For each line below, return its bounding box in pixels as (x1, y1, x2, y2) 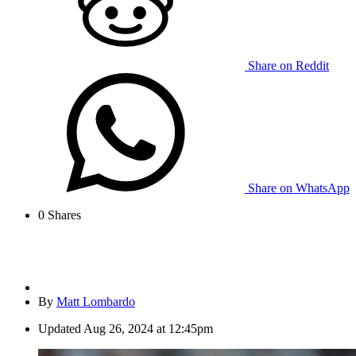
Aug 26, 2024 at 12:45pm (83, 322, 213, 336)
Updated (38, 322, 81, 336)
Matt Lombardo (56, 295, 135, 309)
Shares (44, 208, 81, 222)
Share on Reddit (248, 59, 329, 73)
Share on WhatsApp (248, 181, 350, 195)
